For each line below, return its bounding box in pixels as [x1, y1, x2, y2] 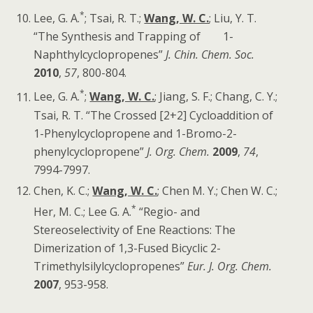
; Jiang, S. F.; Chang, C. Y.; [154, 89, 278, 105]
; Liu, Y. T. [209, 10, 257, 27]
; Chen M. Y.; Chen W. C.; [157, 182, 278, 198]
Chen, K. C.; [34, 182, 90, 198]
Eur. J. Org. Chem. [187, 259, 272, 275]
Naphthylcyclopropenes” [34, 47, 166, 63]
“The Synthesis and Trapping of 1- [34, 29, 234, 45]
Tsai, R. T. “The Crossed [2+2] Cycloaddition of [34, 107, 274, 123]
